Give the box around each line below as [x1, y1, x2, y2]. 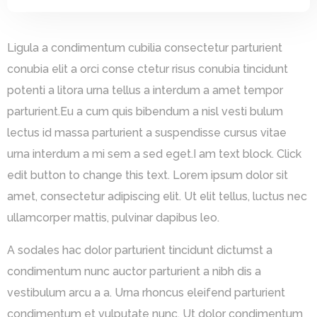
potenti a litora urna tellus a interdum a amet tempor [7, 83, 283, 97]
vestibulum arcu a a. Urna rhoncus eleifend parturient [7, 285, 285, 299]
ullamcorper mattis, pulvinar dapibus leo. [7, 210, 219, 224]
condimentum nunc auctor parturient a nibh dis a [7, 264, 261, 278]
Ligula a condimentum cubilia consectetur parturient [7, 40, 282, 54]
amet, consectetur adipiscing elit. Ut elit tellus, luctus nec [7, 189, 307, 203]
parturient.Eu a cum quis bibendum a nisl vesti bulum [7, 104, 283, 118]
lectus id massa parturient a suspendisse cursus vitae [7, 125, 287, 139]
